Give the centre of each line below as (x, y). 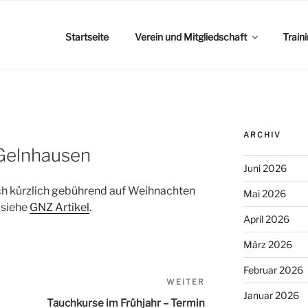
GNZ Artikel (59, 208)
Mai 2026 (264, 194)
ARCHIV (262, 135)
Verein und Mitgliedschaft (190, 36)
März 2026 (267, 244)
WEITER (186, 282)
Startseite (87, 36)
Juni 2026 (265, 168)
